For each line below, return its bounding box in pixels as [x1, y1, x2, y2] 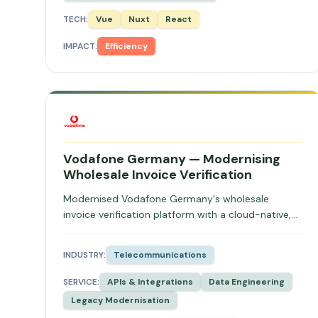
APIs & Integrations [107, 276, 193, 287]
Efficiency [105, 40, 148, 52]
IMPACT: [63, 40, 97, 52]
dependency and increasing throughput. [63, 239, 251, 252]
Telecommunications [114, 249, 207, 261]
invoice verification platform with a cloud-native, [63, 208, 291, 221]
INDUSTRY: [63, 249, 106, 261]
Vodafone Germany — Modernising [63, 150, 280, 168]
